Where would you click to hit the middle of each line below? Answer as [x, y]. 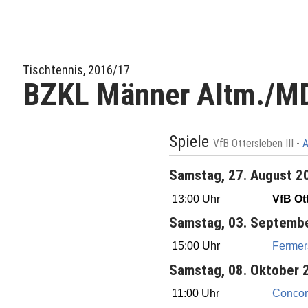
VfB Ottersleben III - [257, 144]
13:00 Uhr [196, 199]
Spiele [191, 142]
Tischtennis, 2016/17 [76, 69]
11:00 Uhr [195, 294]
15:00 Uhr [196, 246]
